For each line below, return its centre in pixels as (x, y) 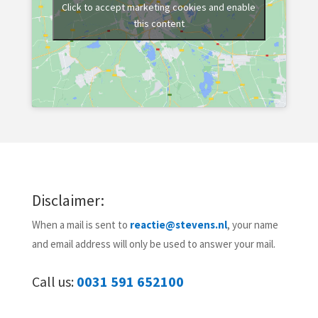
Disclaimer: (68, 200)
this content (159, 23)
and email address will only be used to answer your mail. (153, 243)
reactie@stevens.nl (178, 224)
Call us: (53, 281)
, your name (252, 224)
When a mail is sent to (81, 224)
